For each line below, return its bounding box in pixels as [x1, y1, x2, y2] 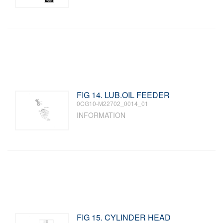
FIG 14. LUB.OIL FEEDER [77, 89, 170, 101]
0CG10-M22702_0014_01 [77, 99, 149, 108]
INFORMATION [77, 110, 126, 120]
